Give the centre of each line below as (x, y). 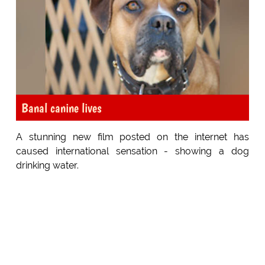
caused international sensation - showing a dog (132, 151)
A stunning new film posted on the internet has (132, 137)
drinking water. (47, 166)
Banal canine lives (61, 108)
